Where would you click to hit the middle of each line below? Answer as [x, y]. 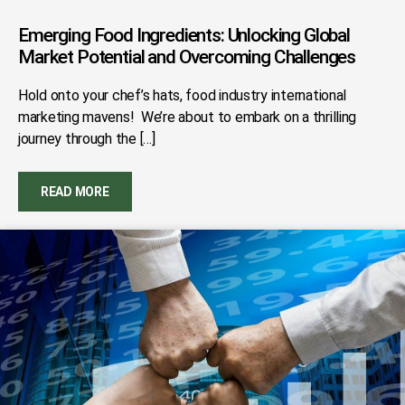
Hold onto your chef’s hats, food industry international [183, 95]
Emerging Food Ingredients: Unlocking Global [184, 35]
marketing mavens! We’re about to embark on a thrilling [188, 117]
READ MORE [75, 192]
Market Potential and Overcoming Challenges [187, 57]
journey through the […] [87, 139]
